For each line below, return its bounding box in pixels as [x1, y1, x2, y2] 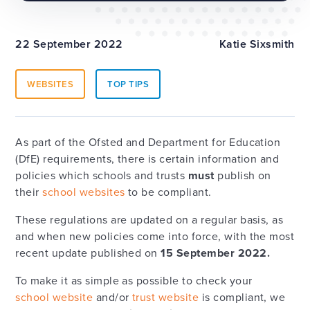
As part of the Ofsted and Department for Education [15, 134, 281, 150]
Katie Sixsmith [219, 36, 295, 52]
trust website [131, 289, 199, 305]
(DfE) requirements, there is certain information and [15, 151, 280, 167]
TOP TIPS [107, 77, 149, 91]
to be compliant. [125, 184, 212, 200]
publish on [214, 167, 271, 183]
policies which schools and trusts [15, 167, 188, 183]
